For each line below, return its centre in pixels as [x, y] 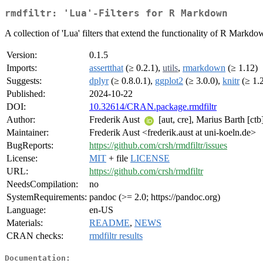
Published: [26, 94]
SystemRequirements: [47, 197]
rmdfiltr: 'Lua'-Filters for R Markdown [116, 14]
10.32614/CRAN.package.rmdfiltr [153, 107]
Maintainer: [28, 133]
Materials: [25, 223]
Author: [21, 120]
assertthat [106, 68]
